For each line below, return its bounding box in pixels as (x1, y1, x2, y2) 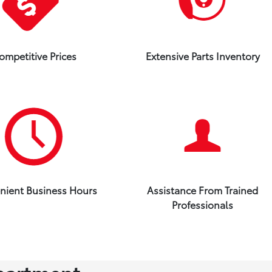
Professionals (172, 197, 234, 211)
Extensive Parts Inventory (145, 49, 260, 63)
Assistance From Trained (147, 183, 259, 197)
